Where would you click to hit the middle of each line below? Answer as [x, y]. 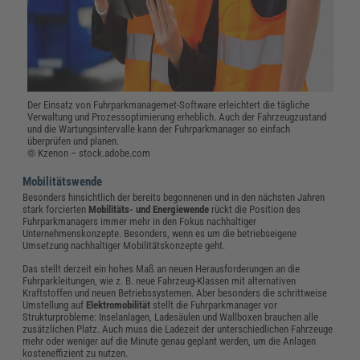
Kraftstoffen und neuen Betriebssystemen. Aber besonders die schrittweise [175, 292]
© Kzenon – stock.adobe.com [89, 153]
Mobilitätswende [63, 181]
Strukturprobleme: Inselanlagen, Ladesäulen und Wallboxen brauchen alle [171, 317]
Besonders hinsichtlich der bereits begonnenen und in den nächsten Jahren [174, 197]
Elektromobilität [119, 305]
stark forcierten [56, 209]
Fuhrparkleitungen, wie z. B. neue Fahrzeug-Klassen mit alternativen [160, 280]
